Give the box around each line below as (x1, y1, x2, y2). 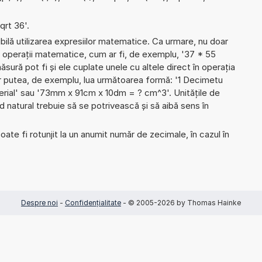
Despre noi (21, 198, 58, 207)
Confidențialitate (65, 198, 121, 207)
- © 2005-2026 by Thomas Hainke (121, 198, 241, 207)
